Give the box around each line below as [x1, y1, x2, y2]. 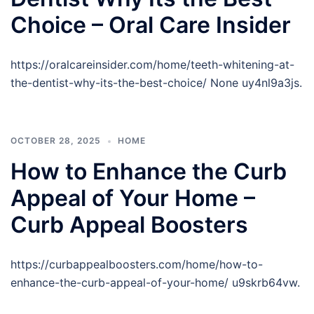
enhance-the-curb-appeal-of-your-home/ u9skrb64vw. [11, 275, 300, 289]
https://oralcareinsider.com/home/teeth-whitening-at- [11, 57, 294, 71]
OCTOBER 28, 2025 [11, 135, 101, 146]
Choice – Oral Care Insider [11, 11, 291, 39]
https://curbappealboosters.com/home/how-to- [11, 257, 263, 271]
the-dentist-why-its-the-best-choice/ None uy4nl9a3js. [11, 76, 302, 90]
